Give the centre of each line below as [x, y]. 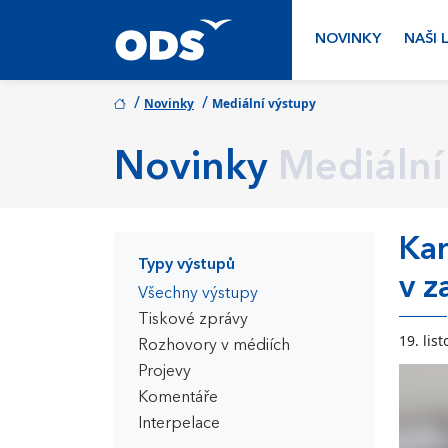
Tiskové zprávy [193, 320]
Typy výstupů [186, 265]
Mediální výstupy [264, 103]
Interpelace [179, 424]
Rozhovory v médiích [214, 346]
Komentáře [178, 398]
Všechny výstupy [198, 294]
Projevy [164, 372]
